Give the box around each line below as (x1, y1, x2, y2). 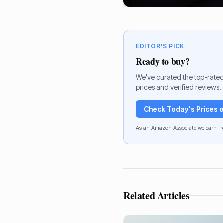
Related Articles (123, 188, 190, 203)
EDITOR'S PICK (136, 42, 184, 50)
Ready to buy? (136, 54, 190, 68)
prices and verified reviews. (136, 82, 221, 91)
